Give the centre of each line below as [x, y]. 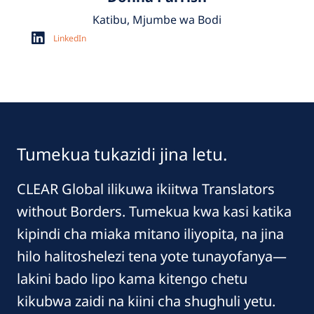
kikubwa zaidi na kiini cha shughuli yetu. [146, 301]
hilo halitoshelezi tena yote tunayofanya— [152, 257]
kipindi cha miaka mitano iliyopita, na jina [150, 234]
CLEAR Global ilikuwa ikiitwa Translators [146, 189]
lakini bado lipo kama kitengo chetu [132, 279]
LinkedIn [70, 38]
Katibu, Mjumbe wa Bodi [157, 20]
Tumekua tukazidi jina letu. [122, 154]
